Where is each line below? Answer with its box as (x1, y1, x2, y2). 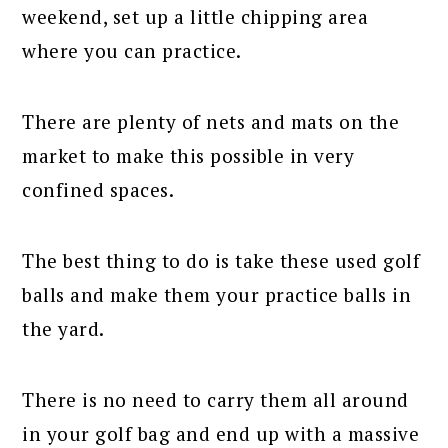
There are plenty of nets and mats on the (22, 109, 400, 135)
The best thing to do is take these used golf (22, 248, 421, 274)
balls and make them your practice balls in (22, 282, 412, 308)
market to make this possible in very (22, 143, 355, 169)
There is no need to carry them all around (22, 387, 409, 413)
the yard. (22, 316, 105, 342)
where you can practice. (22, 38, 242, 64)
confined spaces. (22, 177, 175, 203)
